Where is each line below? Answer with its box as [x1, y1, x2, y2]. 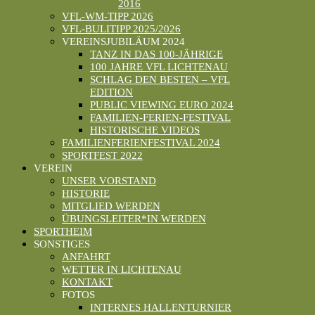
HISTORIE [62, 188, 110, 200]
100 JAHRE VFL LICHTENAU [90, 61, 228, 73]
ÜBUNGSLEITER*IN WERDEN [62, 213, 206, 225]
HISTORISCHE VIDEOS [90, 124, 200, 136]
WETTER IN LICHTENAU [62, 264, 181, 276]
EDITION [90, 86, 133, 98]
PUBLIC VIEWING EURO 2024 [90, 99, 233, 111]
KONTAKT [62, 276, 112, 288]
